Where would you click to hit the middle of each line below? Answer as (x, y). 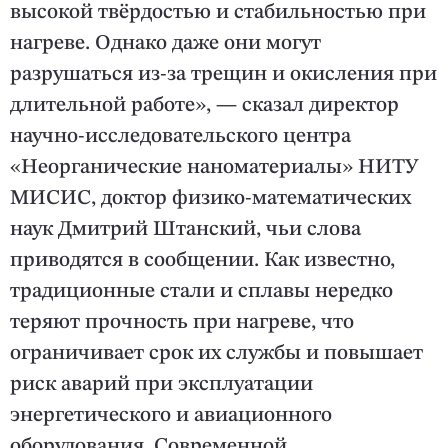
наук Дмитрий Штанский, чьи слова (185, 230)
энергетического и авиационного (171, 416)
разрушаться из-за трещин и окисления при (223, 75)
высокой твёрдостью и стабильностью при (218, 13)
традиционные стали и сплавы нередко (201, 292)
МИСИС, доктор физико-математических (210, 199)
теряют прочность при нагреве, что (182, 323)
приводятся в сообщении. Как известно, (202, 261)
